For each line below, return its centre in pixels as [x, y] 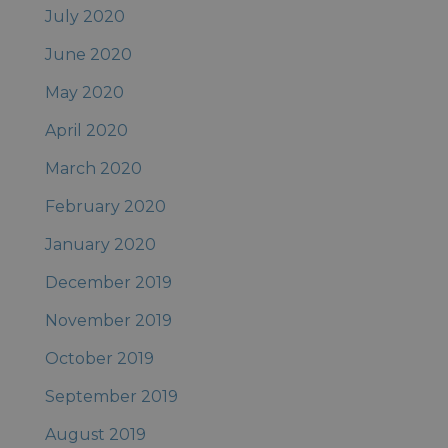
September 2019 [111, 396]
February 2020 [105, 206]
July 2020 [84, 16]
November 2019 [108, 320]
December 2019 [108, 282]
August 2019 [95, 434]
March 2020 [93, 168]
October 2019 [99, 358]
